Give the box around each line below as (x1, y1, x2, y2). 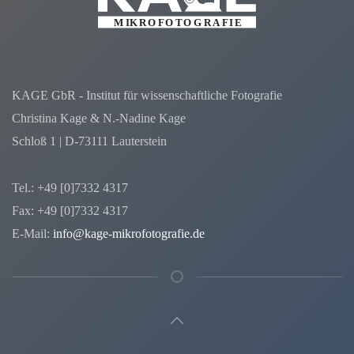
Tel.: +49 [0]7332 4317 (12, 180, 128, 194)
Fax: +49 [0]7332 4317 (12, 203, 128, 217)
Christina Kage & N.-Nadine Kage (12, 111, 186, 125)
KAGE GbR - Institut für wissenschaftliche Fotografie (12, 88, 282, 102)
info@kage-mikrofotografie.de (53, 226, 205, 240)
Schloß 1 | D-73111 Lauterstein (12, 134, 167, 148)
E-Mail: (12, 226, 53, 240)
